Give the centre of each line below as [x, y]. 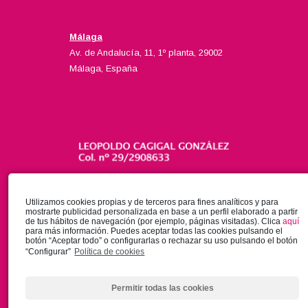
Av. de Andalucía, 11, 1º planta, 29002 [146, 52]
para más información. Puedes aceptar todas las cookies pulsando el [154, 231]
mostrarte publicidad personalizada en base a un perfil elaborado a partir [162, 211]
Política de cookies [110, 251]
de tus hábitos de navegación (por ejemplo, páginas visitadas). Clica [154, 221]
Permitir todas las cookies [162, 288]
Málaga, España [103, 68]
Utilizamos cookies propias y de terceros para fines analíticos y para [152, 202]
